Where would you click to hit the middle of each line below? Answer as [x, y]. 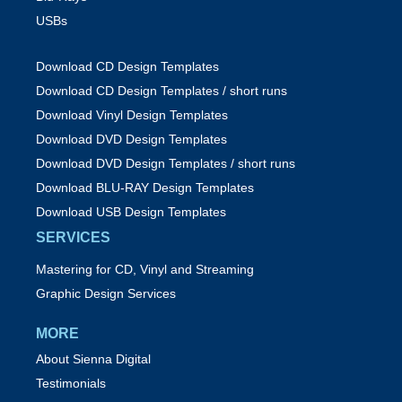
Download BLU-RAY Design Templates [145, 188]
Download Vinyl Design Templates [132, 115]
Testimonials [71, 384]
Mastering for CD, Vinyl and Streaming [145, 270]
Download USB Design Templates [131, 212]
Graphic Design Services [106, 294]
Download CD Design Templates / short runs [162, 91]
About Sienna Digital [93, 359]
